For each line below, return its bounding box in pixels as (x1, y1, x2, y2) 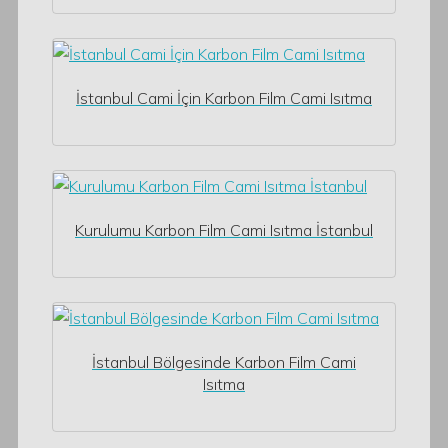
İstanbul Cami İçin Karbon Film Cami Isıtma (76, 88, 372, 108)
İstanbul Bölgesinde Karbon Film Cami (92, 352, 356, 372)
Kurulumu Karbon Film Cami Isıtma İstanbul (75, 220, 373, 240)
